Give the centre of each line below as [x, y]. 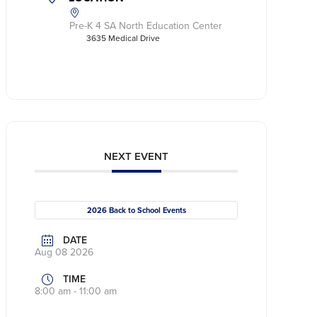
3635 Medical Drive [123, 39]
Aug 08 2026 [64, 253]
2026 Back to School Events [136, 211]
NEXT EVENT [137, 157]
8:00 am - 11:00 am [76, 292]
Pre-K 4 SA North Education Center [146, 26]
